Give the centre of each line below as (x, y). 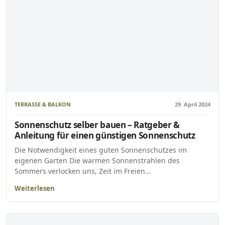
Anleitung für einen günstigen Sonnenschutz (105, 136)
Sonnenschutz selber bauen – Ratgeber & (97, 125)
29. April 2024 (193, 104)
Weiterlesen (35, 189)
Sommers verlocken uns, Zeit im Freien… (83, 171)
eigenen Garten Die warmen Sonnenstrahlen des (97, 161)
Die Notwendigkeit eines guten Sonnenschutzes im (101, 150)
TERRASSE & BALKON (43, 104)
